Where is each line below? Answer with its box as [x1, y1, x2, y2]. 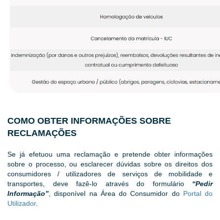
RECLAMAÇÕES [7, 128, 77, 138]
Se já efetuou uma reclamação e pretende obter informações [7, 150, 213, 159]
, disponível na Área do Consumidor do [49, 190, 183, 198]
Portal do [183, 190, 213, 198]
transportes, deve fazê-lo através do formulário [7, 180, 192, 188]
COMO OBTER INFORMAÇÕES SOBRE [7, 116, 171, 126]
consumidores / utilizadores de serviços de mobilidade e [7, 170, 213, 178]
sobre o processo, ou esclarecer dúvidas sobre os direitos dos [7, 160, 213, 168]
